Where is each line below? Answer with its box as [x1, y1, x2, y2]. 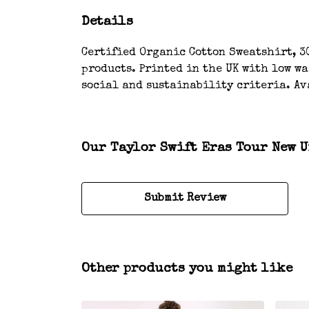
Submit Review [143, 192, 226, 204]
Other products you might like [81, 261, 292, 276]
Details [81, 14, 133, 29]
